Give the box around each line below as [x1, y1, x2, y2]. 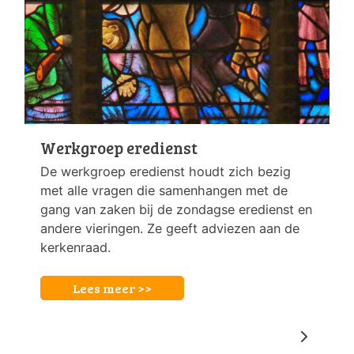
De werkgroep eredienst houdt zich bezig [40, 164, 291, 180]
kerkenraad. [40, 239, 111, 256]
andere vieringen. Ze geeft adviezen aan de [40, 220, 299, 237]
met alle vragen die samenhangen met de [40, 183, 288, 199]
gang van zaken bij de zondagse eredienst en [40, 201, 312, 218]
